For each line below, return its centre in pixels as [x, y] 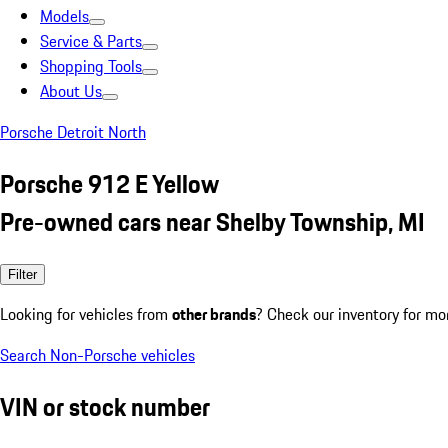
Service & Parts [91, 41]
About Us [71, 91]
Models [64, 16]
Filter [22, 274]
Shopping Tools [91, 66]
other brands [214, 313]
